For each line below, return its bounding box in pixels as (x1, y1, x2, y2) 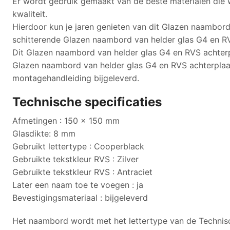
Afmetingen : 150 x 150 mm (12, 115, 120, 126)
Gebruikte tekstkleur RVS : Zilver (12, 154, 139, 164)
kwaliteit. (12, 8, 47, 19)
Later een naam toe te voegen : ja (12, 179, 143, 190)
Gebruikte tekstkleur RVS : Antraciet (12, 166, 152, 177)
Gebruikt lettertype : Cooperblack (12, 141, 144, 151)
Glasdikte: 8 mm (12, 128, 75, 139)
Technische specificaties (12, 94, 162, 109)
